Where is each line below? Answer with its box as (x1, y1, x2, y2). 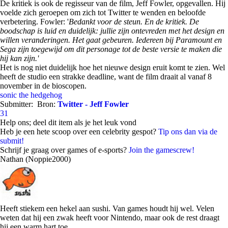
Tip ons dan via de (158, 127, 217, 136)
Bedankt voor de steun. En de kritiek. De (69, 17, 199, 26)
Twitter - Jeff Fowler (58, 100, 129, 108)
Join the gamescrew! (129, 146, 194, 154)
